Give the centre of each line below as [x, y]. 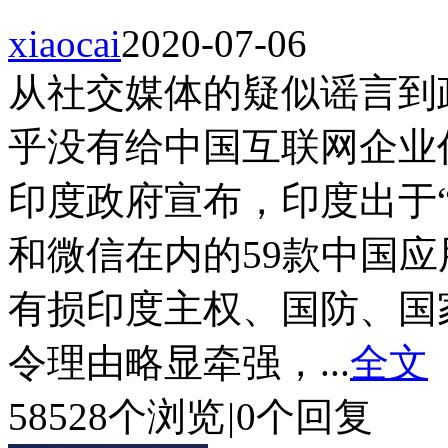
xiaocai [64, 44]
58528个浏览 [116, 417]
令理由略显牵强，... [179, 363]
